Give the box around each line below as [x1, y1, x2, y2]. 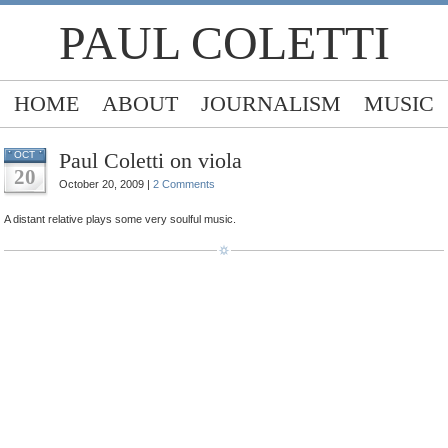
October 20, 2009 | [59, 178, 153, 190]
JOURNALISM [201, 91, 341, 116]
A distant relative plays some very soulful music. [4, 213, 236, 225]
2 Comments [153, 178, 215, 190]
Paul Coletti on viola [59, 148, 242, 173]
